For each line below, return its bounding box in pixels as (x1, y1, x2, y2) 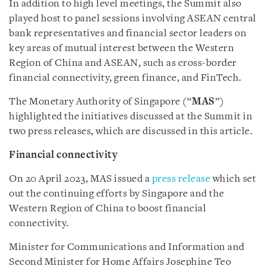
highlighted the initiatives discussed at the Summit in (9, 111, 252, 122)
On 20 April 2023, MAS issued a (9, 173, 152, 184)
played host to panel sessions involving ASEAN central (9, 13, 256, 24)
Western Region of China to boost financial (9, 203, 206, 214)
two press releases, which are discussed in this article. (9, 126, 252, 137)
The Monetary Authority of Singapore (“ (9, 96, 192, 107)
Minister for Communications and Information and (9, 242, 245, 252)
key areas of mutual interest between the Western (9, 43, 234, 53)
